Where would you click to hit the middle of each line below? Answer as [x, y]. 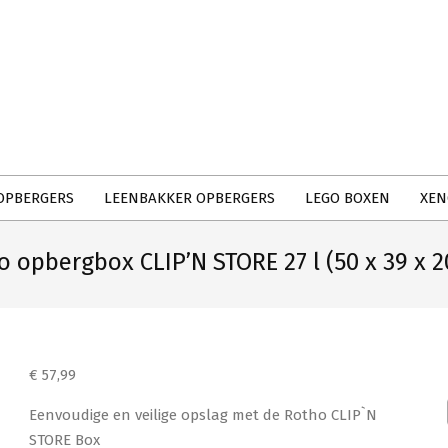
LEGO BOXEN [347, 198]
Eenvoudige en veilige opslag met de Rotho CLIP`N [203, 415]
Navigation [198, 101]
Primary [187, 76]
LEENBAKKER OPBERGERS [189, 198]
